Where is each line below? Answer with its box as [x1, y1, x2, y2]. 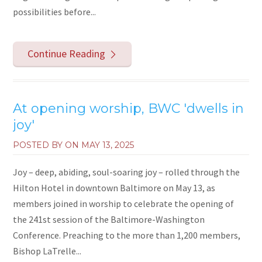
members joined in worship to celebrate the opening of [13, 198, 235, 210]
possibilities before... [13, 5, 96, 18]
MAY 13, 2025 [81, 140, 135, 151]
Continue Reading [27, 47, 105, 61]
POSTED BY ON [13, 140, 82, 151]
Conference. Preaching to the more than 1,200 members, [13, 229, 241, 242]
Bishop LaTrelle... [13, 245, 82, 257]
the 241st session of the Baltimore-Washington [13, 213, 205, 226]
